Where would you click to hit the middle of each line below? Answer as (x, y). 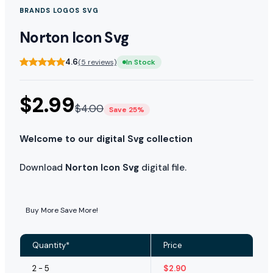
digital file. (163, 167)
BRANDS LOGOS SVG (59, 10)
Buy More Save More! (62, 210)
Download (42, 167)
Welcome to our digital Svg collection (106, 139)
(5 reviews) (97, 62)
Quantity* (51, 245)
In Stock (141, 62)
